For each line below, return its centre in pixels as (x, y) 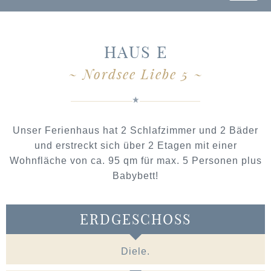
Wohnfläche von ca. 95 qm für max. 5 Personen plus (135, 161)
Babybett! (135, 176)
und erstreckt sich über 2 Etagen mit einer (135, 146)
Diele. (135, 252)
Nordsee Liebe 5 (135, 74)
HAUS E (135, 52)
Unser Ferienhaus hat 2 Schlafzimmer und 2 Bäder (135, 131)
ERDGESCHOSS (135, 220)
